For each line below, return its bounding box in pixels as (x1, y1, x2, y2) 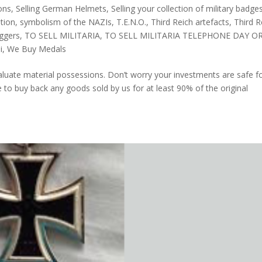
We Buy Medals (7, 43, 67, 54)
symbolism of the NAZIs (20, 16, 112, 27)
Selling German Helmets (16, 2, 107, 14)
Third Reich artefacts (151, 16, 230, 27)
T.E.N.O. (116, 16, 147, 27)
